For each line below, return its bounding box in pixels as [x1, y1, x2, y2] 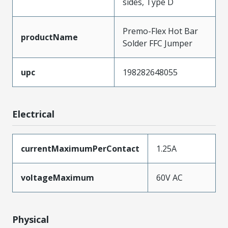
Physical [12, 213, 49, 225]
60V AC [156, 172, 183, 183]
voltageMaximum [21, 172, 94, 183]
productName [21, 32, 78, 43]
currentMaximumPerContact [21, 143, 139, 154]
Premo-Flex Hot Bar [123, 25, 198, 37]
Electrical [12, 108, 54, 120]
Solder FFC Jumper [123, 38, 192, 49]
